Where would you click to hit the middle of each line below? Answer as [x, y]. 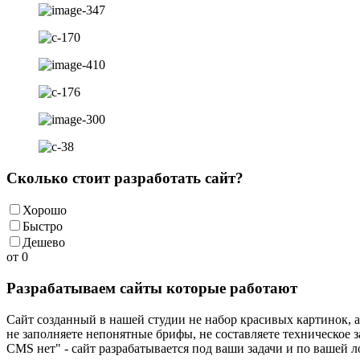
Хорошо [45, 211]
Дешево [44, 243]
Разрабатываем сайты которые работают [152, 288]
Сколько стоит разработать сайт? [125, 178]
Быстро [43, 227]
